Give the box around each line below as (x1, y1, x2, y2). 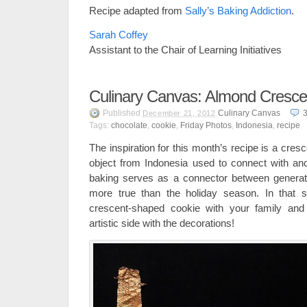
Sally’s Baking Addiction (185, 5, 291, 17)
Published (103, 108, 143, 119)
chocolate (111, 121, 147, 131)
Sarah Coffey (89, 29, 148, 41)
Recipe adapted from (89, 5, 185, 17)
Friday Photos (180, 121, 232, 131)
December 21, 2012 (143, 109, 216, 118)
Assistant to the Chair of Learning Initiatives (89, 44, 282, 56)
